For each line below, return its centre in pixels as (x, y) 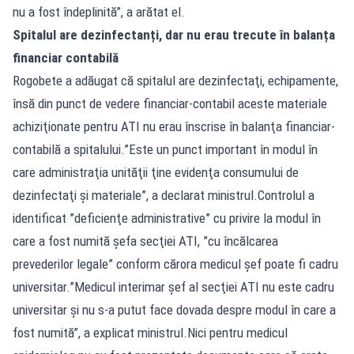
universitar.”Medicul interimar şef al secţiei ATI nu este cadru (173, 286)
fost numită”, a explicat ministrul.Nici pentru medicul (150, 332)
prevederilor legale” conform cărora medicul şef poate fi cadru (175, 264)
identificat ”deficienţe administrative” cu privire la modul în (167, 218)
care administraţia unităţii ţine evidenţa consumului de (156, 172)
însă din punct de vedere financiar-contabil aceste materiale (170, 103)
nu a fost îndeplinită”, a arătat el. (99, 11)
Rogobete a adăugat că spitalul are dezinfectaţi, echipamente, (175, 80)
